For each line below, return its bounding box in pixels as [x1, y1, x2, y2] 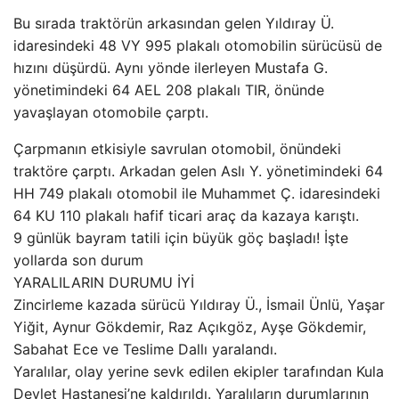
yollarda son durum [13, 251, 143, 269]
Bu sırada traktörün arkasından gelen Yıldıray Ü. [13, 14, 334, 32]
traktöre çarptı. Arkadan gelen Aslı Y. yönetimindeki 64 [13, 162, 383, 180]
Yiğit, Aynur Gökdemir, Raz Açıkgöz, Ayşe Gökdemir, [13, 318, 366, 336]
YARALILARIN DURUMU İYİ [13, 273, 194, 291]
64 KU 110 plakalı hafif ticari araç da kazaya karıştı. [13, 207, 359, 224]
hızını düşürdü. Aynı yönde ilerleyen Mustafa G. [13, 59, 328, 77]
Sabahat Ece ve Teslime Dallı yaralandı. [13, 340, 277, 358]
